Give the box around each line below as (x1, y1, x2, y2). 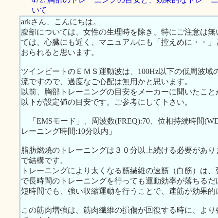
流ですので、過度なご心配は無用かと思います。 (21, 77, 192, 86)
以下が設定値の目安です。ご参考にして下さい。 (21, 98, 192, 106)
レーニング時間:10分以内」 (21, 127, 116, 135)
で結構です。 (21, 156, 68, 164)
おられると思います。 (21, 48, 99, 56)
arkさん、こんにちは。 (21, 18, 101, 26)
